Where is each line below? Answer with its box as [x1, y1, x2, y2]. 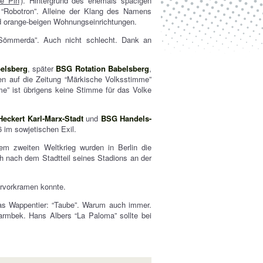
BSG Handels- [100, 113, 152, 124]
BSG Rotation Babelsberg [56, 63, 150, 74]
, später [27, 63, 56, 74]
